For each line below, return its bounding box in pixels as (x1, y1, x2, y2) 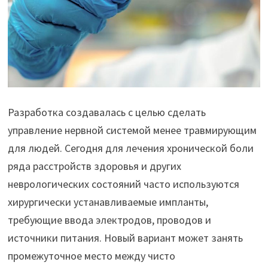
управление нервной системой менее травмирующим (7, 123, 257, 138)
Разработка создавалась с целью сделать (7, 105, 206, 120)
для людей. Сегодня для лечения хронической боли (7, 141, 254, 156)
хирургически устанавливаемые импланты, (7, 195, 208, 209)
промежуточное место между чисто (7, 249, 175, 263)
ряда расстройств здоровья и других (7, 159, 181, 173)
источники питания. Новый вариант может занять (7, 231, 243, 245)
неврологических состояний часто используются (7, 177, 239, 191)
